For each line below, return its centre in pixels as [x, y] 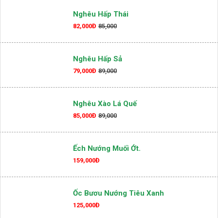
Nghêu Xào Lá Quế [105, 104]
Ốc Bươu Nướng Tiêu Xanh [118, 193]
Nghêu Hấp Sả [98, 59]
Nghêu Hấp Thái [101, 14]
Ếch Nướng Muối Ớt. [107, 148]
